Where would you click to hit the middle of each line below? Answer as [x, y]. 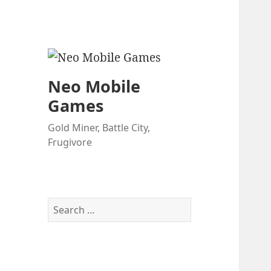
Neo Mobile [94, 87]
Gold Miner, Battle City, [99, 128]
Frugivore [70, 142]
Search [64, 204]
